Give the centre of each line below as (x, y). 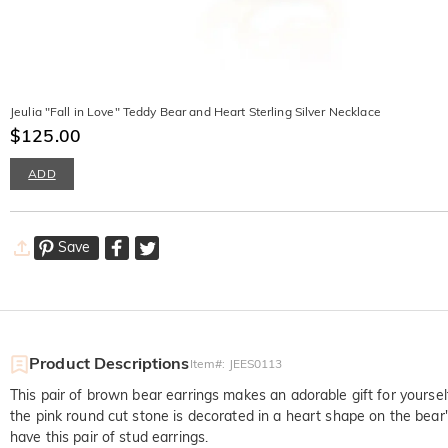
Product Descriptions (109, 363)
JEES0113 (255, 364)
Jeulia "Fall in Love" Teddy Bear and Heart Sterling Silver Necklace (195, 112)
